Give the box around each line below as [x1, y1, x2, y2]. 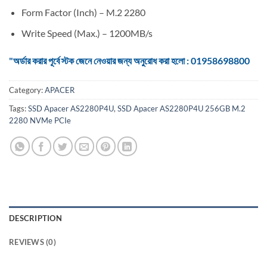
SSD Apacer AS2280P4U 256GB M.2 [117, 103, 246, 113]
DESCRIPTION [9, 213, 62, 223]
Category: [9, 85, 45, 95]
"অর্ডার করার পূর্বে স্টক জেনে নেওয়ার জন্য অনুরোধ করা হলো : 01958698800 [9, 54, 250, 66]
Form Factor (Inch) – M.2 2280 [21, 7, 145, 18]
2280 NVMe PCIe [9, 115, 71, 125]
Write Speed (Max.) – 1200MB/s [21, 27, 153, 39]
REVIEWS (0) [9, 237, 56, 247]
